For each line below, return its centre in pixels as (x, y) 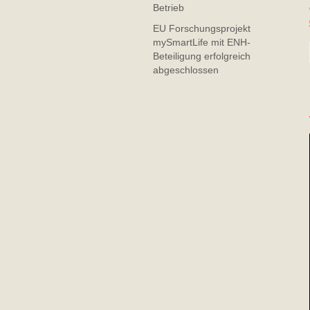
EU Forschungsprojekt (202, 28)
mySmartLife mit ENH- (202, 42)
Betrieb (168, 8)
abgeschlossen (186, 70)
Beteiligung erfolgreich (202, 56)
